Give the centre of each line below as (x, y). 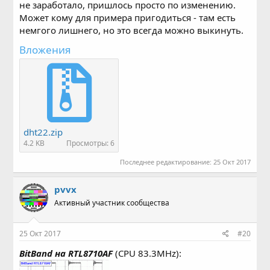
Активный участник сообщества (112, 202)
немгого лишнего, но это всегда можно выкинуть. (132, 30)
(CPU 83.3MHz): (147, 253)
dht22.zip (43, 132)
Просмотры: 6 (91, 143)
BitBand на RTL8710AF (66, 253)
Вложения (46, 50)
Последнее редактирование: (166, 162)
